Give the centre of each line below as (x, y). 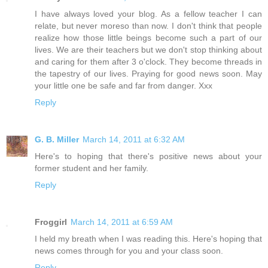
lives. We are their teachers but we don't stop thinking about (148, 50)
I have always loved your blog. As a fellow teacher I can (148, 14)
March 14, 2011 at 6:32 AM (134, 140)
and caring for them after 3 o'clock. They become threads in (148, 62)
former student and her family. (92, 168)
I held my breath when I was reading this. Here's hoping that (148, 239)
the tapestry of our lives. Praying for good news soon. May (148, 74)
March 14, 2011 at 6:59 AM (122, 222)
